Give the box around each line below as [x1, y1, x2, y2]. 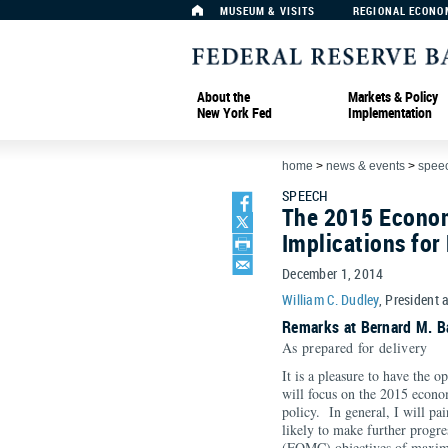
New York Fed [197, 102, 272, 122]
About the [197, 86, 250, 106]
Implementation [348, 102, 432, 122]
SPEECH [282, 186, 329, 205]
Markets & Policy [348, 86, 438, 106]
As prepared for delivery [282, 338, 428, 357]
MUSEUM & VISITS [219, 3, 316, 18]
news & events [326, 159, 405, 173]
